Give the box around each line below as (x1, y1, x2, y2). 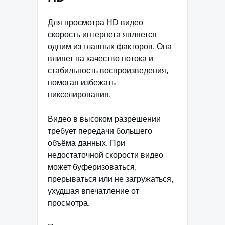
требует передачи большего (48, 127, 152, 136)
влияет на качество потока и (48, 54, 153, 63)
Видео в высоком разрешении (48, 115, 161, 124)
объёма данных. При (48, 139, 125, 148)
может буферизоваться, (48, 163, 137, 172)
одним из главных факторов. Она (48, 42, 172, 51)
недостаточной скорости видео (48, 151, 163, 160)
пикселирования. (48, 90, 111, 99)
